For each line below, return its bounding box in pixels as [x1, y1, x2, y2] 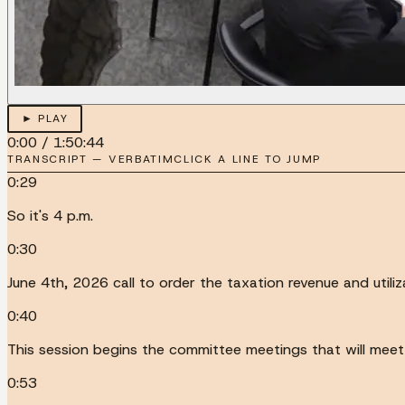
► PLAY [21, 111, 69, 127]
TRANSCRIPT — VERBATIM [7, 151, 174, 166]
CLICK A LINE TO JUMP [174, 151, 321, 166]
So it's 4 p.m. [7, 205, 93, 225]
